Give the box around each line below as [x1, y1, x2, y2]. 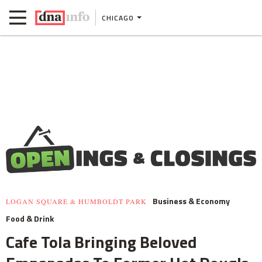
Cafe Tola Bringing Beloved [6, 229, 197, 255]
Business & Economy [153, 195, 230, 208]
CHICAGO [102, 12, 134, 23]
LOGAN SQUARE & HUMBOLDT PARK [6, 196, 147, 206]
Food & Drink [6, 212, 54, 225]
